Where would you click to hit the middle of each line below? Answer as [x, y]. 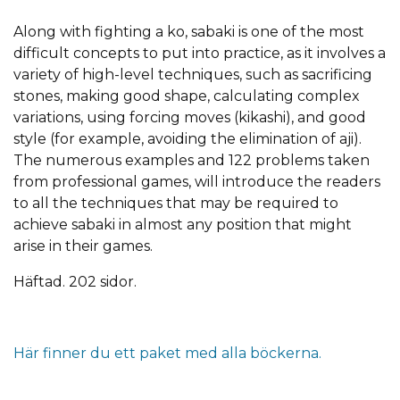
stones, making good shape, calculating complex [187, 96]
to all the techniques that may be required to [176, 203]
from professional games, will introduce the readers [197, 181]
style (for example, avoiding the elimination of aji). [187, 138]
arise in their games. [83, 246]
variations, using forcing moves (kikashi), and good [190, 117]
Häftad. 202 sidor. [75, 281]
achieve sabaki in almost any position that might [183, 224]
